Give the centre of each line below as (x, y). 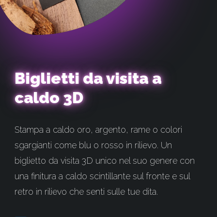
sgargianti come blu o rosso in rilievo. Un (93, 145)
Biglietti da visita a (88, 78)
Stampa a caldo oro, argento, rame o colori (98, 130)
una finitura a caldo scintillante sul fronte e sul (102, 176)
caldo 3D (49, 98)
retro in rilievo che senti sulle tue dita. (86, 192)
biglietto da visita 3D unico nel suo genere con (105, 161)
